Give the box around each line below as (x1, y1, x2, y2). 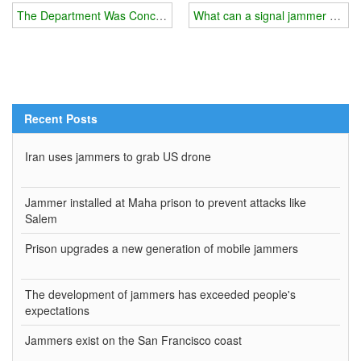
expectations (25, 302, 89, 319)
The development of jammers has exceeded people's (25, 286, 296, 303)
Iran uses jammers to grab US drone (25, 148, 211, 165)
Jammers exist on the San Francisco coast (25, 332, 242, 349)
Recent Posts (24, 110, 98, 127)
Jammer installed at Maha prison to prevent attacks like (25, 194, 306, 211)
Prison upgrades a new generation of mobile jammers (25, 240, 298, 257)
